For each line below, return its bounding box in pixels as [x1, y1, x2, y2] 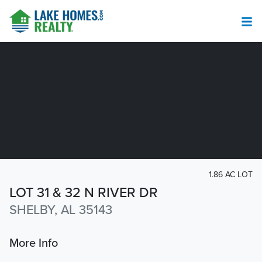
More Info [9, 236, 58, 251]
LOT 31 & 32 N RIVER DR [9, 184, 158, 202]
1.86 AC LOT [209, 170, 253, 180]
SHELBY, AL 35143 [9, 202, 112, 218]
